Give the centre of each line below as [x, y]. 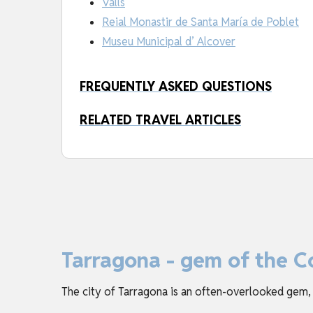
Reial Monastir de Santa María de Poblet [201, 22]
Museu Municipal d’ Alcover [169, 41]
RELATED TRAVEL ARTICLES [160, 119]
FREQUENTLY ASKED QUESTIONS [176, 86]
